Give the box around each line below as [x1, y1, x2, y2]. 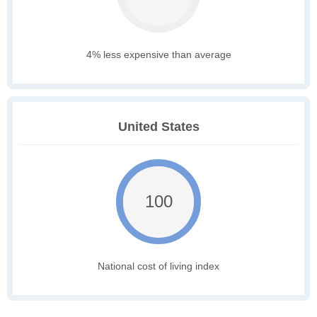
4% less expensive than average [86, 49, 231, 61]
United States [117, 120, 200, 134]
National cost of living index [98, 260, 219, 272]
